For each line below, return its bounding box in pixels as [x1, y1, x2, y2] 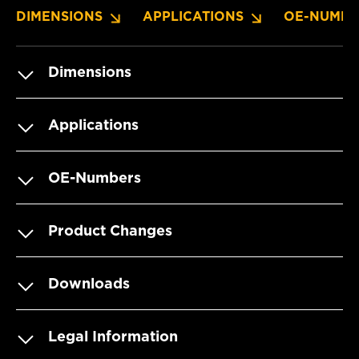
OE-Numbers [48, 168, 141, 186]
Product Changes [48, 221, 172, 239]
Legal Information [48, 327, 178, 345]
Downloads [48, 274, 130, 292]
